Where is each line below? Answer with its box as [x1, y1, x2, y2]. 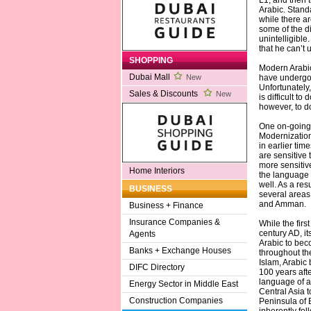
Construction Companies [128, 296, 223, 306]
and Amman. [258, 199, 306, 210]
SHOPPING [128, 56, 173, 66]
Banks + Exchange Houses [128, 246, 231, 256]
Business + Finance [128, 201, 203, 211]
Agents [128, 229, 155, 239]
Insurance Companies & [128, 217, 220, 228]
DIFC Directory [128, 262, 185, 273]
